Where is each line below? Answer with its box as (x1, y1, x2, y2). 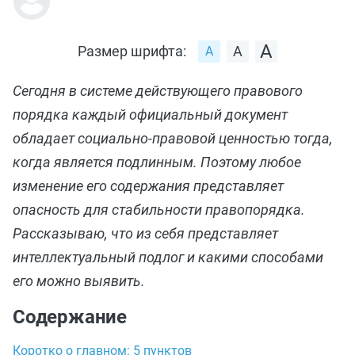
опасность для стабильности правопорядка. (13, 201, 305, 218)
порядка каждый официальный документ (13, 106, 288, 123)
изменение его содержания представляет (13, 177, 284, 194)
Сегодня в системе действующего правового (13, 82, 303, 99)
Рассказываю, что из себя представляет (13, 225, 278, 242)
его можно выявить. (13, 273, 148, 289)
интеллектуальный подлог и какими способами (13, 249, 323, 265)
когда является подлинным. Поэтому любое (13, 154, 301, 170)
